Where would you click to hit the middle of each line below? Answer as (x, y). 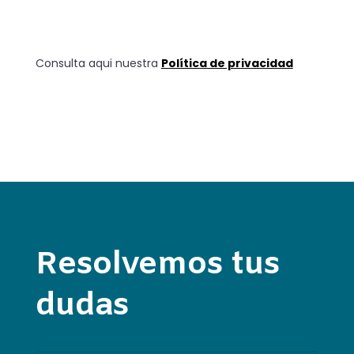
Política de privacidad (227, 64)
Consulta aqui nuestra (98, 64)
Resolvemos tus (157, 265)
